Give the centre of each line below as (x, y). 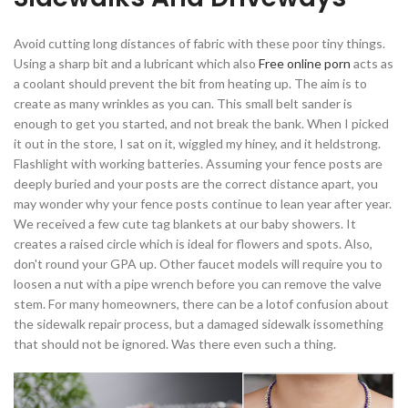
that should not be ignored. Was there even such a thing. (175, 344)
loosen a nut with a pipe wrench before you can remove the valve (198, 284)
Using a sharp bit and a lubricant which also (136, 63)
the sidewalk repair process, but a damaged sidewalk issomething (199, 324)
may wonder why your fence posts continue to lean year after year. (203, 204)
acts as (372, 63)
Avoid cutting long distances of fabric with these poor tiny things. (199, 43)
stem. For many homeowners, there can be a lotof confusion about (201, 304)
